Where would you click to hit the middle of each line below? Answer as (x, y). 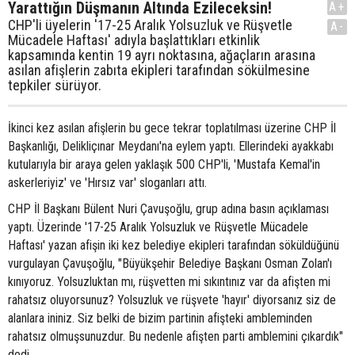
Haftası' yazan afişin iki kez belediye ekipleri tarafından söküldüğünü (174, 246)
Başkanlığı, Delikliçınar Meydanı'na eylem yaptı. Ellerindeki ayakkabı (171, 147)
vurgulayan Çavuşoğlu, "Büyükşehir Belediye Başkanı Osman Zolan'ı (170, 264)
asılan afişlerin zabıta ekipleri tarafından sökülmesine (159, 71)
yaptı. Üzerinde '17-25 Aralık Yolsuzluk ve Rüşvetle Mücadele (158, 227)
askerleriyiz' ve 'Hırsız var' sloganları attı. (109, 183)
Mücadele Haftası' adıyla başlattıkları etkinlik (134, 40)
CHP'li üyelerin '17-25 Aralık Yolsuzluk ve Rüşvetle (150, 25)
